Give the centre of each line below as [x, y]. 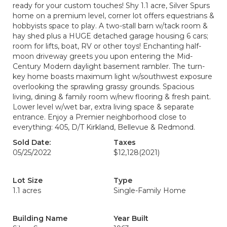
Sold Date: [32, 142]
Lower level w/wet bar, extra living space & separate [103, 107]
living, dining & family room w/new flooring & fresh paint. [112, 97]
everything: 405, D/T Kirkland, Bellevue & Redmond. [104, 127]
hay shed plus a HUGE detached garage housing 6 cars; [110, 36]
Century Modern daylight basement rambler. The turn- [109, 66]
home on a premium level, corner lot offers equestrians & [113, 16]
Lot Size [28, 180]
